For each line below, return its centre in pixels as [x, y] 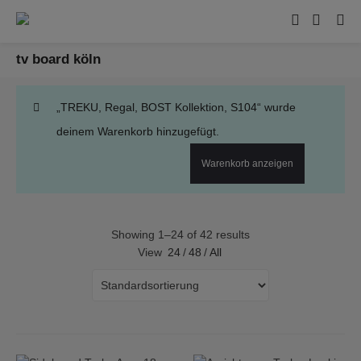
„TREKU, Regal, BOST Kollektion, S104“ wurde [176, 107]
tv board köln [58, 59]
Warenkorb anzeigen [247, 164]
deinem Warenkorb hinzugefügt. [138, 131]
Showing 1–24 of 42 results [180, 234]
